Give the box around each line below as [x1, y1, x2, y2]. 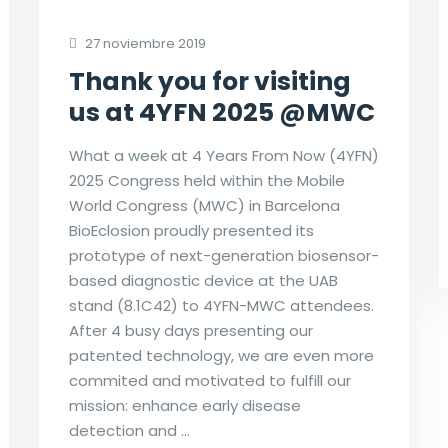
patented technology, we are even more [68, 344, 374, 366]
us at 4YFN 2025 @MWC [68, 94, 375, 130]
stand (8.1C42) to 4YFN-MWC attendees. [68, 294, 374, 316]
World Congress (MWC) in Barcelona [68, 194, 340, 216]
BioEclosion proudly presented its [68, 219, 314, 241]
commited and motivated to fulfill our [68, 369, 351, 391]
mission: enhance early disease [68, 394, 301, 416]
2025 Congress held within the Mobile [68, 169, 345, 191]
